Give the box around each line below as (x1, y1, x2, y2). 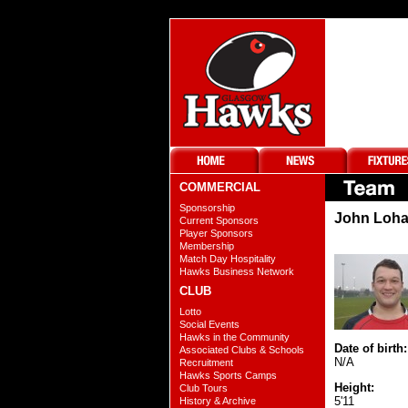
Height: (334, 381, 374, 394)
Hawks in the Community (179, 331, 290, 342)
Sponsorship (179, 202, 235, 213)
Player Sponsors (179, 228, 253, 239)
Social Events (179, 319, 240, 330)
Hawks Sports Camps (179, 370, 277, 381)
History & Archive (179, 395, 256, 406)
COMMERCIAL (179, 180, 260, 194)
